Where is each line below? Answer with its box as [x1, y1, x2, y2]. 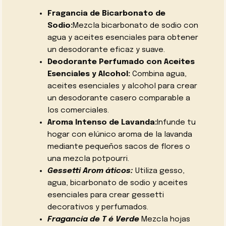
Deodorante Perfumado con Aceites [47, 58, 195, 66]
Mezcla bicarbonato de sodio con [72, 21, 198, 30]
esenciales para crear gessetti [47, 191, 164, 199]
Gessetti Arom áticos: [47, 166, 133, 175]
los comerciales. [47, 106, 109, 115]
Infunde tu [156, 118, 196, 127]
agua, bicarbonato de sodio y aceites [47, 179, 188, 187]
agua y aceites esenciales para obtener [47, 33, 198, 42]
